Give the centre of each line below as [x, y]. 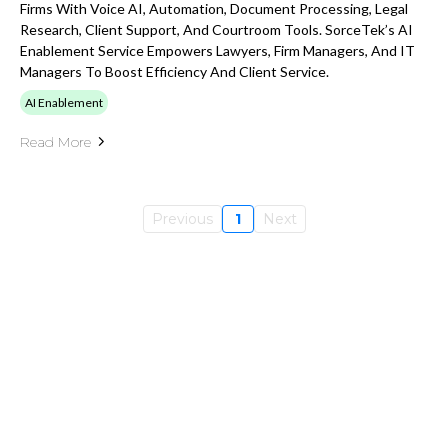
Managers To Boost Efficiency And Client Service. [174, 71]
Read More [55, 141]
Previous [182, 218]
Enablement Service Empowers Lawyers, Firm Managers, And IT [217, 50]
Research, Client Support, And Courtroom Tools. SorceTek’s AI [216, 29]
